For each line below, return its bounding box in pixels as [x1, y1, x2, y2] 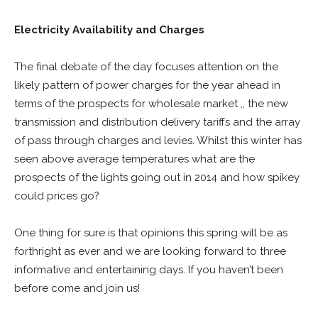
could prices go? [14, 190, 99, 202]
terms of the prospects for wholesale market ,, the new [14, 97, 288, 110]
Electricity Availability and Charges [14, 23, 204, 36]
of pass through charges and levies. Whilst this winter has [14, 134, 302, 147]
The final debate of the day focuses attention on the [14, 60, 278, 73]
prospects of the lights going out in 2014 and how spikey [14, 171, 300, 184]
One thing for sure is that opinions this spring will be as [14, 226, 287, 239]
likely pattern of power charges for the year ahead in [14, 79, 280, 92]
